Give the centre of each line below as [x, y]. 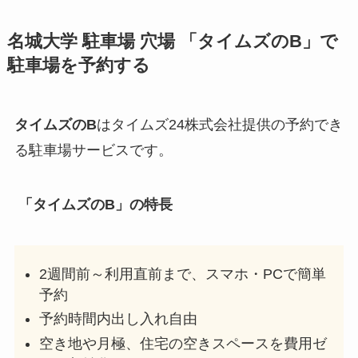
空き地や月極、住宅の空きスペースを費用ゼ [183, 343]
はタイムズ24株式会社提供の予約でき [219, 124]
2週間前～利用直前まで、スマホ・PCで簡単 [183, 274]
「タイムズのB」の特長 [95, 204]
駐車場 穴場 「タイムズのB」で [207, 41]
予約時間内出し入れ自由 [119, 319]
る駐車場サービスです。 [93, 150]
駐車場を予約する [78, 65]
